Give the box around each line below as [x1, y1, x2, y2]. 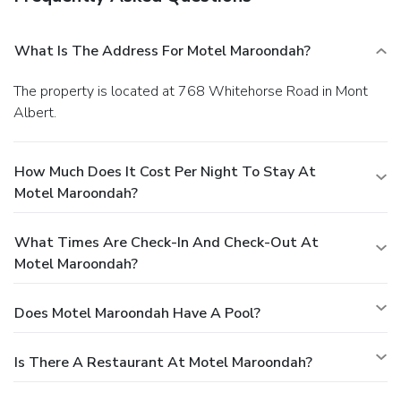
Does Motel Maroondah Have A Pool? [14, 303, 260, 323]
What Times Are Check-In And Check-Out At [14, 232, 319, 252]
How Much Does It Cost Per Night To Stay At [14, 161, 316, 182]
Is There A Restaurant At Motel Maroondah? [14, 352, 312, 372]
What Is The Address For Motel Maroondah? [14, 40, 311, 61]
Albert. [13, 102, 56, 123]
